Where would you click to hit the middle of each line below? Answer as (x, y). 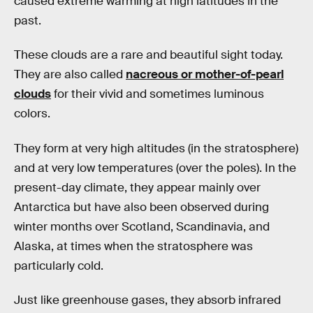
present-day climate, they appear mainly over (137, 187)
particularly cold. (59, 265)
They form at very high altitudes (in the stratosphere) (156, 148)
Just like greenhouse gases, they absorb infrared (147, 300)
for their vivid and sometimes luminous (158, 94)
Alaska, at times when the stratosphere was (133, 246)
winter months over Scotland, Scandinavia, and (142, 226)
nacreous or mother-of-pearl (205, 75)
